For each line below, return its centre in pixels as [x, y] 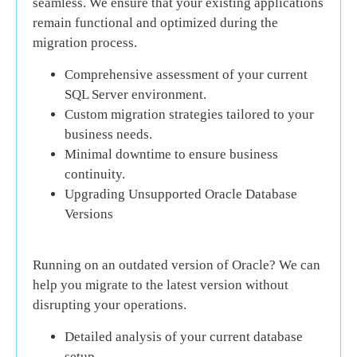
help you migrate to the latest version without [161, 285]
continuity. [95, 174]
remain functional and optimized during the [155, 23]
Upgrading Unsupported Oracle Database [181, 194]
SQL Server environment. [135, 94]
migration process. [85, 43]
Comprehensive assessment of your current [186, 74]
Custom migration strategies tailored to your [189, 114]
